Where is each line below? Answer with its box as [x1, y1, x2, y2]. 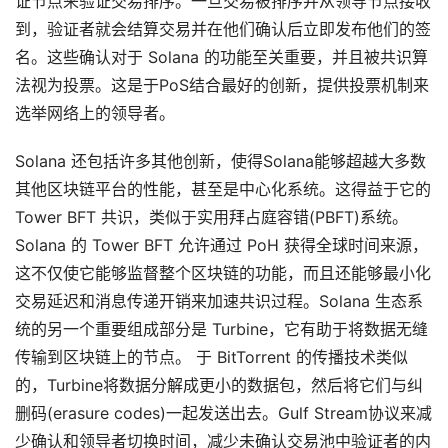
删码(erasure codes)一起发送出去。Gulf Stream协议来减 [15, 403, 432, 423]
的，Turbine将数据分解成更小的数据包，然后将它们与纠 [15, 375, 423, 395]
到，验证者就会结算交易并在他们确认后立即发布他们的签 [15, 19, 431, 39]
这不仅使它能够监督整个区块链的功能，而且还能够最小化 [15, 263, 431, 283]
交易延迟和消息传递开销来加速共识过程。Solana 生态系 [15, 291, 423, 311]
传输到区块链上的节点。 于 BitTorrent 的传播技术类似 [15, 347, 408, 367]
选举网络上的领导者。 [15, 103, 175, 123]
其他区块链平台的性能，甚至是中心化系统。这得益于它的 [15, 179, 431, 199]
